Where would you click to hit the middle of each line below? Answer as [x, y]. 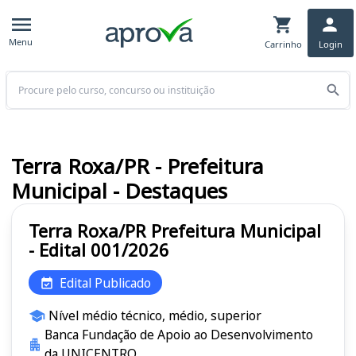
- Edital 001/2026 [99, 250]
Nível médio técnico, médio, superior [155, 316]
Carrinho [283, 44]
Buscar [23, 79]
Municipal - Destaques [119, 191]
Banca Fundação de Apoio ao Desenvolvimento [178, 335]
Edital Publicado [105, 282]
